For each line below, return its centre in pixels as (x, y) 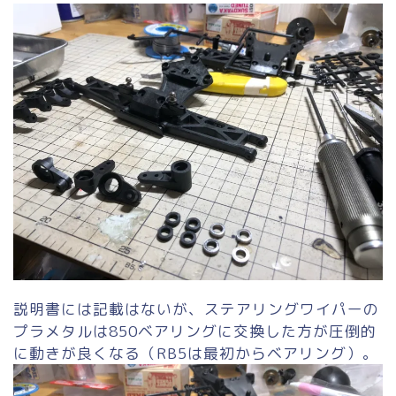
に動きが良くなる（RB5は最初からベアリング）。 (196, 354)
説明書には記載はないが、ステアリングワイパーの (196, 309)
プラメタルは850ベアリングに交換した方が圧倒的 (195, 331)
